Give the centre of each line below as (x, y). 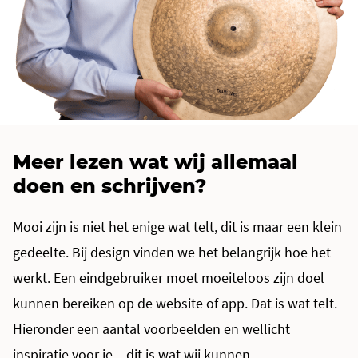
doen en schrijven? (109, 186)
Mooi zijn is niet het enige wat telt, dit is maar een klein (177, 226)
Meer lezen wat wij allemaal (155, 162)
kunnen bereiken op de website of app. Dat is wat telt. (175, 303)
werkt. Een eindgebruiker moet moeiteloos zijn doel (169, 277)
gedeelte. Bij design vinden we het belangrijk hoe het (172, 252)
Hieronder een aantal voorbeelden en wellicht (151, 328)
